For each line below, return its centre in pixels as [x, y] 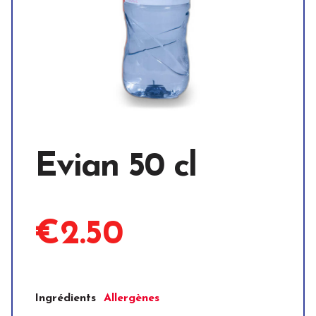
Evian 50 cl [115, 168]
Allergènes [132, 299]
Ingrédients [65, 299]
